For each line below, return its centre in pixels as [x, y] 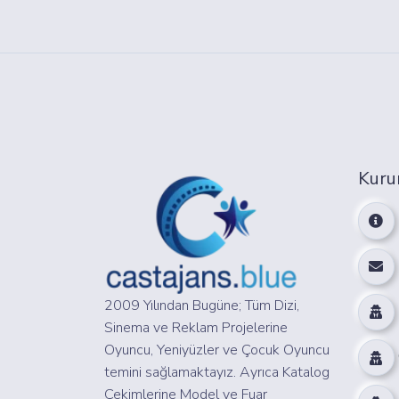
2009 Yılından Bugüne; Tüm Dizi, [202, 306]
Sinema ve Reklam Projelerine [196, 328]
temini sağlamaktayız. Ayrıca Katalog [217, 373]
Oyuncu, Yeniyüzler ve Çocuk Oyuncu [217, 350]
